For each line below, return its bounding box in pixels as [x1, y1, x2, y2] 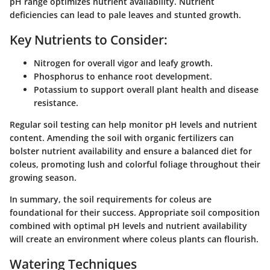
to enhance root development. [84, 70, 212, 82]
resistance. [34, 96, 78, 108]
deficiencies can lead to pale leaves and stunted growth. [10, 9, 241, 21]
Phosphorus [34, 70, 84, 82]
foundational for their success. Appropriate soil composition [10, 206, 260, 218]
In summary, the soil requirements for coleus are [10, 193, 212, 205]
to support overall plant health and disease [77, 83, 259, 95]
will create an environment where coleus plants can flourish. [10, 233, 259, 245]
